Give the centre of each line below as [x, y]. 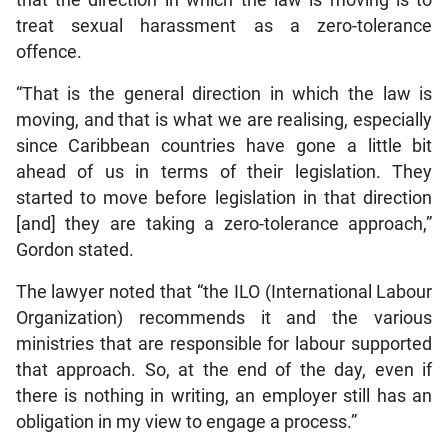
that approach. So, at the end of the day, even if [224, 370]
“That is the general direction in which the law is [224, 94]
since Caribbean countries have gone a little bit [224, 146]
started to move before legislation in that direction [224, 198]
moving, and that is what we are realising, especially [224, 120]
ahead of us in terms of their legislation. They [224, 172]
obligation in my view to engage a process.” [186, 422]
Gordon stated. [74, 250]
